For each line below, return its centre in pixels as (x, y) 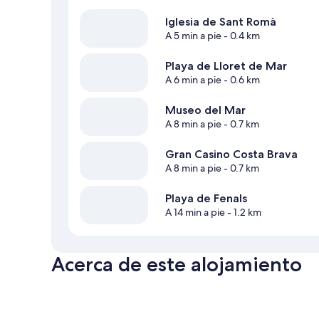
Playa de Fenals (206, 198)
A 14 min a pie (195, 212)
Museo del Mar (205, 110)
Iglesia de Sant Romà (221, 21)
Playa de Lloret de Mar (226, 66)
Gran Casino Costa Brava (231, 154)
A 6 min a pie (193, 79)
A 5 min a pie (193, 35)
